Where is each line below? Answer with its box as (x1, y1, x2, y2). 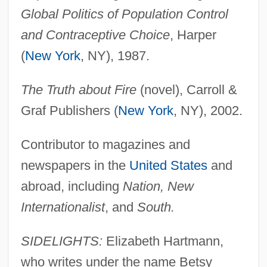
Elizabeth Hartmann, (102, 234, 223, 249)
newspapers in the (20, 158, 129, 173)
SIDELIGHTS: (20, 234, 103, 249)
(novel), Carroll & (136, 82, 237, 98)
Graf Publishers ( (20, 103, 118, 119)
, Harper (169, 27, 216, 43)
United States (129, 158, 207, 173)
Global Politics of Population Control (20, 7, 228, 22)
